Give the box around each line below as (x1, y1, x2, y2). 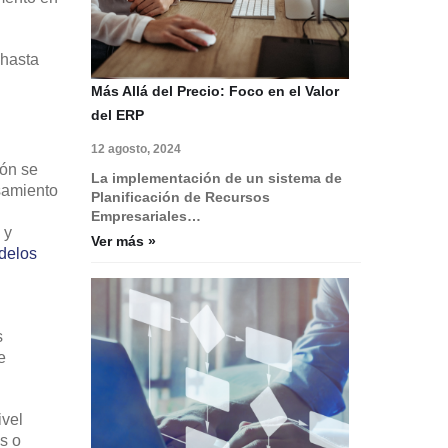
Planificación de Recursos (91, 188, 270, 205)
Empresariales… (91, 207, 201, 224)
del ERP (91, 106, 144, 123)
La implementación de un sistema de (91, 169, 342, 186)
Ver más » (91, 232, 156, 249)
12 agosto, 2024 (91, 141, 181, 156)
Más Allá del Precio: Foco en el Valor (91, 82, 339, 99)
